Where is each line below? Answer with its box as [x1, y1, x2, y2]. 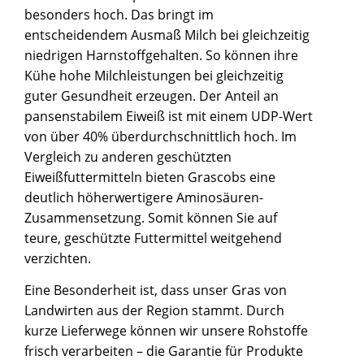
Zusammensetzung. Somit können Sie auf [24, 209, 277, 227]
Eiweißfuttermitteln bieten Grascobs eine [24, 168, 275, 187]
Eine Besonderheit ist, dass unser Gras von [24, 281, 287, 300]
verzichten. [24, 249, 91, 268]
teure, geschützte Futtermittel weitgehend [24, 229, 282, 248]
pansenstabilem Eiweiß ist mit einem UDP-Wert [24, 107, 313, 126]
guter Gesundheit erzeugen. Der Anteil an [24, 87, 279, 106]
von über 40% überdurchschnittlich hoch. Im [24, 128, 297, 146]
